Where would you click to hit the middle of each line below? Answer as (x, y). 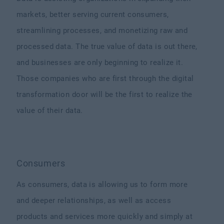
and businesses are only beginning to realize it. (100, 62)
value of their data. (50, 110)
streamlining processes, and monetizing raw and (102, 30)
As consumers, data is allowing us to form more (102, 184)
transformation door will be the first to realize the (104, 94)
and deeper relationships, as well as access (94, 200)
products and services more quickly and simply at (105, 216)
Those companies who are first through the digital (105, 78)
